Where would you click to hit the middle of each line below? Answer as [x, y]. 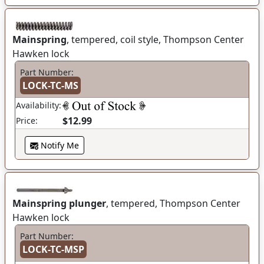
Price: [27, 121]
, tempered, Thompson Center [173, 203]
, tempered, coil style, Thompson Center [155, 39]
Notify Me [59, 145]
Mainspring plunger [59, 203]
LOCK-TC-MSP [53, 249]
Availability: [39, 105]
